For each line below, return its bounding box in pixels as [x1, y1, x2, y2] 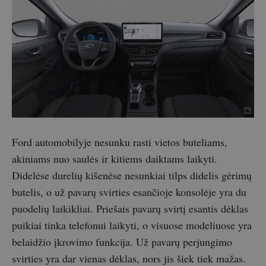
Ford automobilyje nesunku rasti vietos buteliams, [12, 135, 227, 150]
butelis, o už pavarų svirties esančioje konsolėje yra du [12, 185, 246, 199]
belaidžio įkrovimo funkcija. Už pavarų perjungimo [12, 235, 232, 249]
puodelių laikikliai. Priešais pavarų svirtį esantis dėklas [12, 201, 248, 216]
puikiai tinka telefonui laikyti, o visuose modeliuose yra [12, 218, 252, 233]
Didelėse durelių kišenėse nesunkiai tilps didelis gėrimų [12, 168, 252, 183]
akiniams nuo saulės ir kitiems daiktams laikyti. [12, 151, 217, 166]
